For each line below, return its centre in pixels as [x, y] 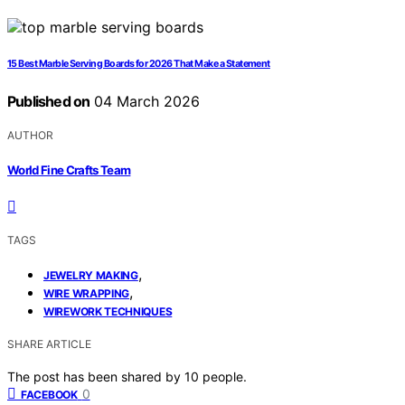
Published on [49, 102]
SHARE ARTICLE [49, 344]
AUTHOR [30, 136]
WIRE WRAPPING [87, 293]
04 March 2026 [145, 102]
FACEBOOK [49, 394]
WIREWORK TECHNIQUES [108, 311]
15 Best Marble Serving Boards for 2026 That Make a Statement [139, 64]
